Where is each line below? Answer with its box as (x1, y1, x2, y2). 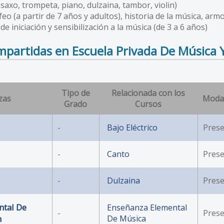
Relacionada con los (111, 87, 185, 98)
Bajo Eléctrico (107, 121, 157, 133)
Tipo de (61, 87, 90, 98)
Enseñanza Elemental (107, 201, 187, 213)
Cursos (135, 98, 161, 109)
